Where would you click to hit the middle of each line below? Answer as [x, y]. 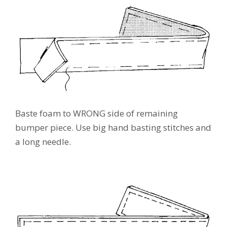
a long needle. [43, 142]
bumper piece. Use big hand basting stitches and [113, 128]
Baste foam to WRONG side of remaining [97, 113]
